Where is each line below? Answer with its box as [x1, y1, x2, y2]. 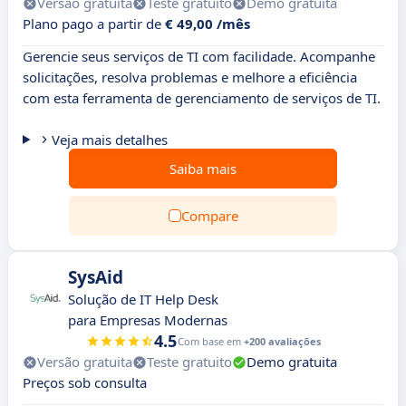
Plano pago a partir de [23, 14, 165, 33]
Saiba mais [169, 159, 237, 178]
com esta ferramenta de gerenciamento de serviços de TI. [23, 89, 381, 107]
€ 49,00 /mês [165, 14, 250, 33]
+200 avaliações [243, 334, 321, 348]
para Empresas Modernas [68, 311, 227, 329]
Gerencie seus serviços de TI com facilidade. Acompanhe [23, 47, 375, 65]
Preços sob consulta [23, 373, 147, 391]
